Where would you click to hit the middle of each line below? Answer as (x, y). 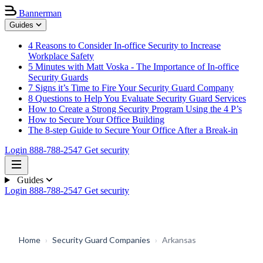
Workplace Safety (61, 56)
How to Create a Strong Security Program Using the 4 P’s (135, 109)
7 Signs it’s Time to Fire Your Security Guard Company (131, 88)
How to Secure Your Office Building (96, 119)
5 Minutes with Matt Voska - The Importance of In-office (134, 67)
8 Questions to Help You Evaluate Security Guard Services (137, 98)
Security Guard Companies (101, 240)
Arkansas (179, 240)
